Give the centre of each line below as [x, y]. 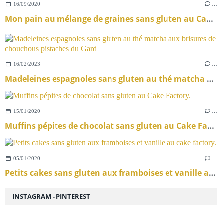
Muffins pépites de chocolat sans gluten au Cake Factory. [211, 126]
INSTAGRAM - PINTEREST [51, 196]
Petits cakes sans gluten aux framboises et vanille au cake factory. [212, 173]
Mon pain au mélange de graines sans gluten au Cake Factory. [210, 19]
